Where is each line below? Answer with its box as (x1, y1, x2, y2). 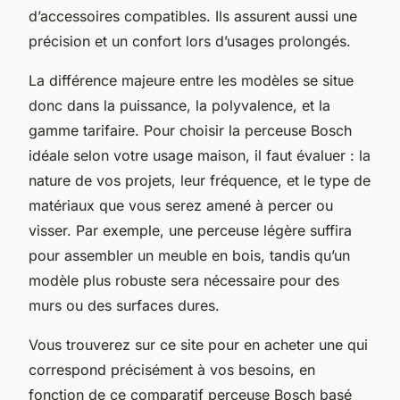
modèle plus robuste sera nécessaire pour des (29, 271, 339, 289)
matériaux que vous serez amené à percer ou (29, 196, 333, 214)
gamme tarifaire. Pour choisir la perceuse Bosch (29, 121, 352, 139)
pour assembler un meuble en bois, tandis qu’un (29, 246, 350, 264)
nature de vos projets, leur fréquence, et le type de (29, 171, 371, 189)
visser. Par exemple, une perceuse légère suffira (29, 221, 352, 239)
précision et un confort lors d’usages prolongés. (29, 31, 351, 50)
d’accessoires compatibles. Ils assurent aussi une (29, 6, 357, 25)
